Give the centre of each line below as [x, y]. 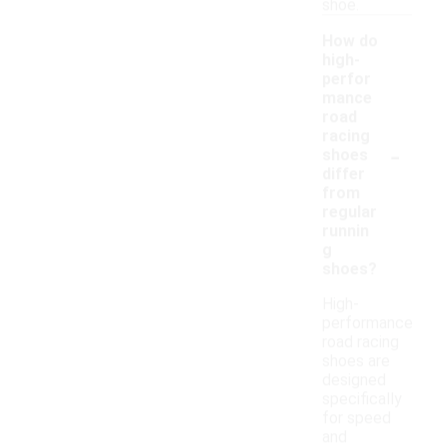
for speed [356, 418]
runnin [345, 231]
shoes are [356, 361]
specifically [362, 399]
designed [354, 380]
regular [349, 212]
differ [343, 174]
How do [350, 41]
